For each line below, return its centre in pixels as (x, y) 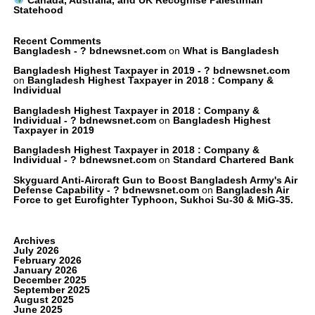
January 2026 (45, 270)
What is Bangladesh (231, 50)
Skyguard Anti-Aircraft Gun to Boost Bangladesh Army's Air (155, 180)
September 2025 (51, 289)
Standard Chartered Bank (233, 160)
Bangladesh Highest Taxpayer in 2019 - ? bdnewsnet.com (151, 71)
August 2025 (43, 299)
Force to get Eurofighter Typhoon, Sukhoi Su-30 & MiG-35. (153, 199)
